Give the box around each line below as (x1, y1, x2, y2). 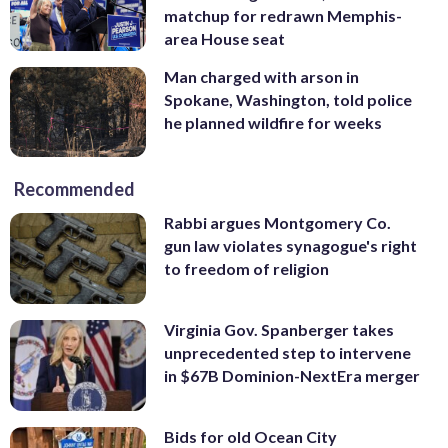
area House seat (164, 29, 285, 49)
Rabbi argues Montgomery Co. (164, 213, 391, 233)
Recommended (14, 178, 135, 201)
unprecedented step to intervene (164, 343, 411, 363)
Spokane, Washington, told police (164, 89, 412, 109)
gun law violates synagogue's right (164, 236, 417, 256)
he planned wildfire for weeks (164, 112, 382, 132)
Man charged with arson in (164, 66, 359, 86)
